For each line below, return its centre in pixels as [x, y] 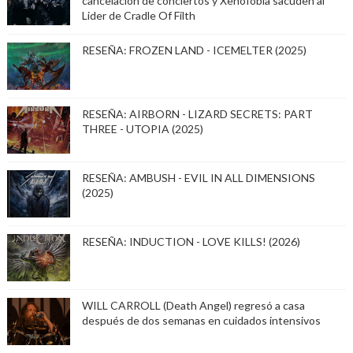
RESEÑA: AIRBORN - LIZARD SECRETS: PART [197, 114]
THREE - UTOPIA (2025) [142, 129]
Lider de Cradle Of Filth [138, 16]
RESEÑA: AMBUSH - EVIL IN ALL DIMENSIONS [198, 178]
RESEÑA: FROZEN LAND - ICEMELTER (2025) [194, 50]
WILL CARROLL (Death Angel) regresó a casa [193, 306]
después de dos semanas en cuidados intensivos [201, 321]
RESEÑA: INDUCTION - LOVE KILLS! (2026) [191, 242]
